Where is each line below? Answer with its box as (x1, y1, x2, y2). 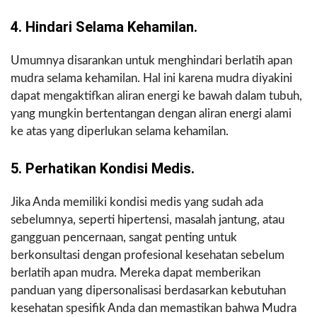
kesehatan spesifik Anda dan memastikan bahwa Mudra (11, 302, 296, 315)
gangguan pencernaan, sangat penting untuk (11, 231, 237, 244)
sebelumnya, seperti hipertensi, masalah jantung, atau (11, 214, 284, 226)
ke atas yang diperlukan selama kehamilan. (11, 125, 229, 138)
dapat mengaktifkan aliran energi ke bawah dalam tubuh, (11, 90, 302, 103)
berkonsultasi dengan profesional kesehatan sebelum (11, 249, 284, 262)
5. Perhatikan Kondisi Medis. (11, 160, 195, 178)
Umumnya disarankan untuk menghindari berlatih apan (11, 54, 292, 67)
